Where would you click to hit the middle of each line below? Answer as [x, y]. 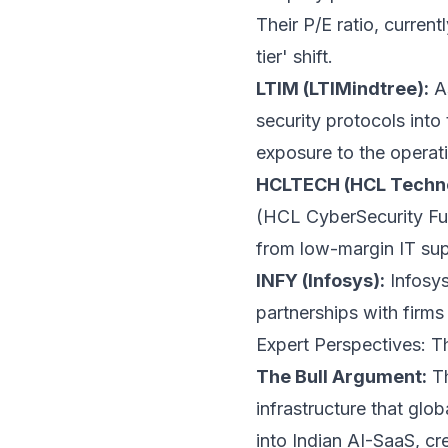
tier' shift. [294, 56]
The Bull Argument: [341, 376]
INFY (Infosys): [320, 280]
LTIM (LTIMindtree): [342, 88]
